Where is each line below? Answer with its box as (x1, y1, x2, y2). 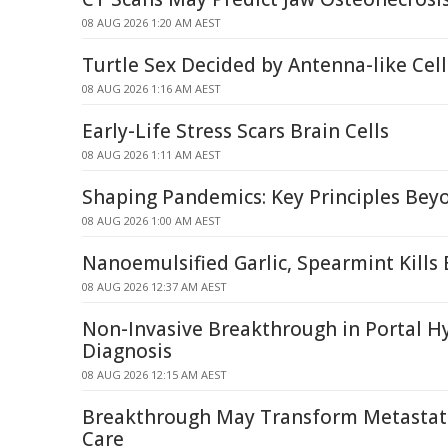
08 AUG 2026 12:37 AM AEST (82, 279, 227, 294)
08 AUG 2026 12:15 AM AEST (82, 367, 227, 382)
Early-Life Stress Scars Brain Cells (82, 118, 389, 144)
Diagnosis (82, 338, 172, 364)
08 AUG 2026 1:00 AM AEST (82, 213, 221, 228)
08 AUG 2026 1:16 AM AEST (82, 81, 221, 96)
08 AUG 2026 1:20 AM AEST (82, 15, 221, 30)
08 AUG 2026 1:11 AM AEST (82, 147, 221, 162)
